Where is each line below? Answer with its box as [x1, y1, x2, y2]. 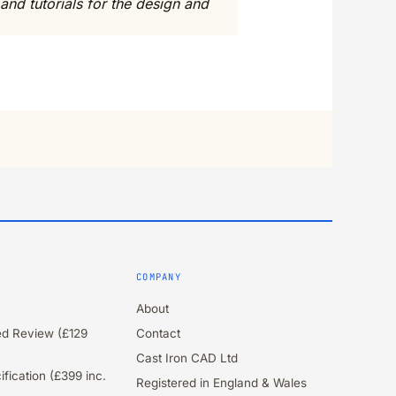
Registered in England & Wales [136, 375, 307, 390]
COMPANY [136, 270, 181, 283]
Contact [136, 325, 180, 340]
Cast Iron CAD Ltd [136, 350, 238, 365]
